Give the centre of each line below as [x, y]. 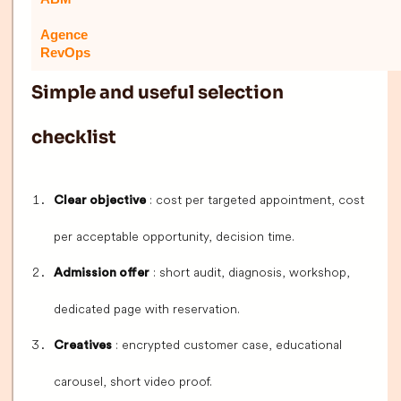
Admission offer [102, 273]
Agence [64, 35]
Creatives [83, 346]
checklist [74, 138]
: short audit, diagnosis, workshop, [250, 273]
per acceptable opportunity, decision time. [174, 237]
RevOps [65, 53]
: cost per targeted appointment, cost [255, 200]
